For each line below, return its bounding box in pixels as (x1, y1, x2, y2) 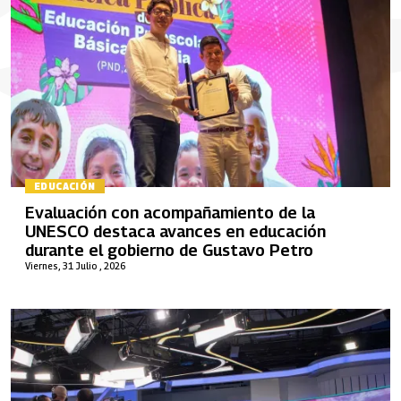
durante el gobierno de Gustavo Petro (25, 240, 313, 260)
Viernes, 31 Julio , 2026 (25, 260, 125, 271)
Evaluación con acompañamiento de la (25, 202, 315, 222)
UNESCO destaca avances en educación (25, 221, 326, 241)
